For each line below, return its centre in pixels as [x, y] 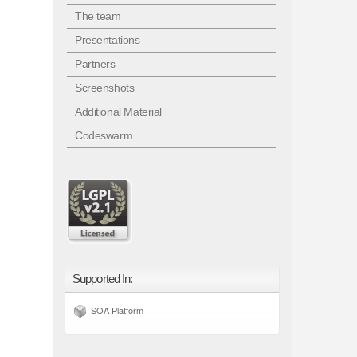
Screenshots [105, 88]
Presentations [108, 40]
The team [98, 16]
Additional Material [119, 112]
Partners [95, 64]
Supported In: [103, 279]
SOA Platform [117, 310]
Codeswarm [104, 135]
